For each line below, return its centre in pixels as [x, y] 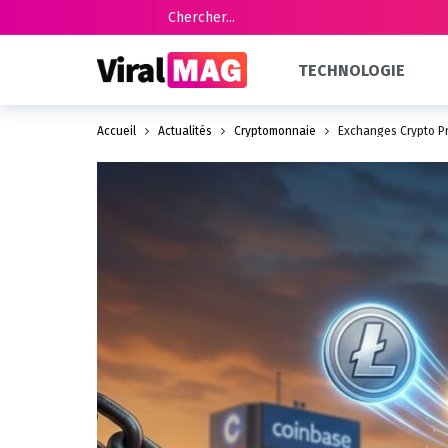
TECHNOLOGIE [352, 70]
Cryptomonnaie [275, 131]
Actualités [185, 131]
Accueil [116, 131]
